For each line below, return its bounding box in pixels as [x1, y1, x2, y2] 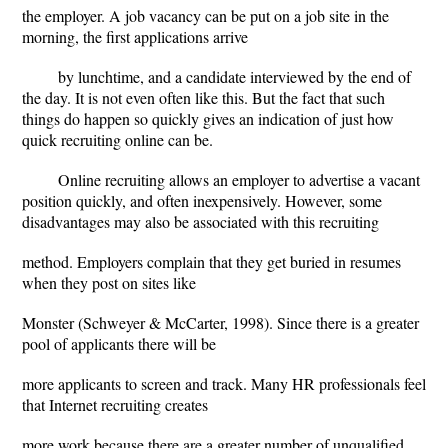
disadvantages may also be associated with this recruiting [22, 211, 379, 232]
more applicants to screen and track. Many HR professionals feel [22, 373, 426, 394]
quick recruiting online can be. [22, 129, 213, 150]
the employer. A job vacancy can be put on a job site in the [22, 5, 389, 26]
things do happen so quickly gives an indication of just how [22, 108, 394, 129]
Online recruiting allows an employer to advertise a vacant [58, 169, 420, 190]
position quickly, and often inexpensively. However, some [22, 190, 382, 211]
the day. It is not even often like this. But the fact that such [22, 87, 385, 108]
